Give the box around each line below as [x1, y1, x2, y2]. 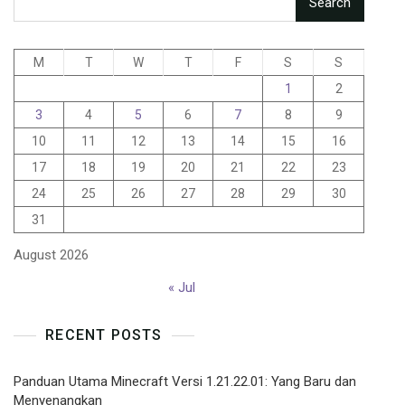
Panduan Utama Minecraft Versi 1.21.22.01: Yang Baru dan [14, 373, 356, 391]
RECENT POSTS [45, 326, 163, 344]
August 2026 [14, 247, 89, 264]
